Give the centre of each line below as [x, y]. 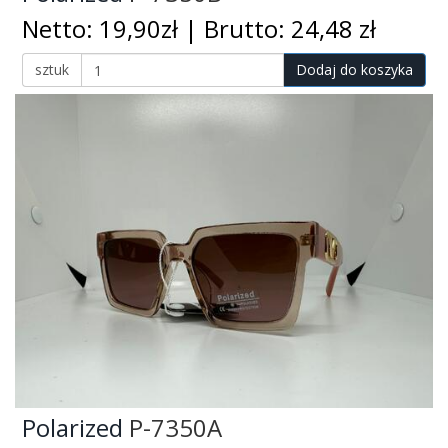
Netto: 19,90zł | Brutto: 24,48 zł [199, 29]
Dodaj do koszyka [354, 70]
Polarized [72, 427]
